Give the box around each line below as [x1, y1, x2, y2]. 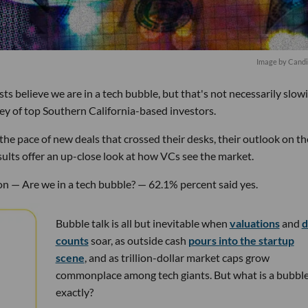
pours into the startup [188, 234, 294, 247]
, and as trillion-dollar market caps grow [84, 251, 269, 264]
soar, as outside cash [88, 234, 188, 247]
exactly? [55, 285, 93, 298]
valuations [229, 217, 280, 230]
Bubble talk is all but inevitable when [55, 217, 230, 230]
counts [55, 234, 89, 247]
